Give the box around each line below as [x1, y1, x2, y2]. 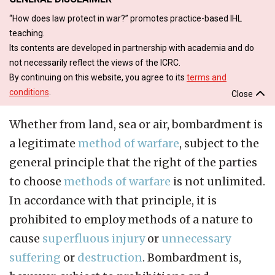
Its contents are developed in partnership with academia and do [9, 42, 254, 53]
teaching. [9, 28, 45, 38]
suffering [9, 250, 61, 265]
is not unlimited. [171, 174, 265, 188]
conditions [9, 87, 49, 97]
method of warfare [78, 136, 179, 150]
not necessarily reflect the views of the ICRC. [9, 57, 180, 68]
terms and [187, 72, 227, 82]
